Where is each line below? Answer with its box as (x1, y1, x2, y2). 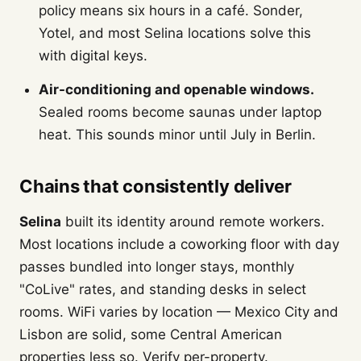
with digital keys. (39, 48, 147, 64)
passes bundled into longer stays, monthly (19, 259, 294, 275)
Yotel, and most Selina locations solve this (39, 25, 311, 41)
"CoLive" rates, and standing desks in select (19, 281, 306, 297)
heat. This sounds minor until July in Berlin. (39, 127, 316, 143)
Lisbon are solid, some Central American (19, 326, 282, 342)
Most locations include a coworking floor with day (19, 236, 339, 252)
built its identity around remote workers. (61, 214, 325, 230)
